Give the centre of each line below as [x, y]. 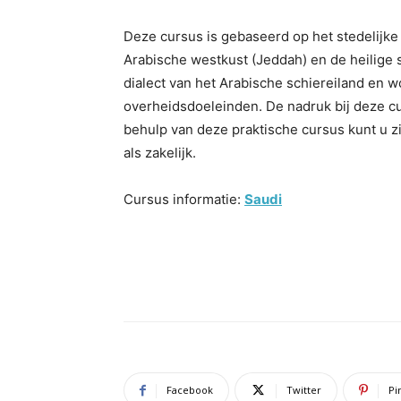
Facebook [190, 390]
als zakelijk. [160, 153]
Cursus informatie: [184, 199]
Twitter [304, 390]
